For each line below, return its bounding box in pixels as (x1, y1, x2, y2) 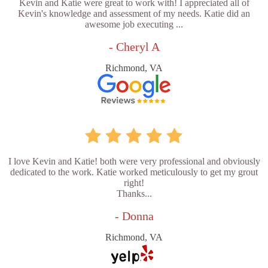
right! (124, 178, 144, 188)
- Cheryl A (108, 40, 160, 54)
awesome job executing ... (85, 19, 183, 30)
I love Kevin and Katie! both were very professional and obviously (8, 156, 260, 167)
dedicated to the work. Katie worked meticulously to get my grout (10, 167, 258, 178)
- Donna (114, 209, 154, 223)
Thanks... (116, 188, 152, 199)
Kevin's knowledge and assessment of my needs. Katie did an (18, 8, 250, 19)
